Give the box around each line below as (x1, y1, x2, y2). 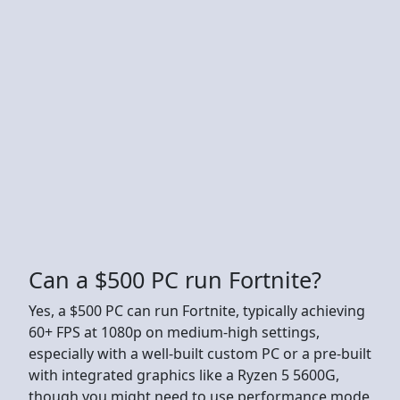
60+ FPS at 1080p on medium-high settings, (29, 321, 320, 342)
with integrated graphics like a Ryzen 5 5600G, (29, 364, 339, 385)
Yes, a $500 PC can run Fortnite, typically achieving (29, 300, 365, 321)
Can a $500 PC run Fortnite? (29, 263, 321, 295)
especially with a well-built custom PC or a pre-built (29, 343, 371, 363)
